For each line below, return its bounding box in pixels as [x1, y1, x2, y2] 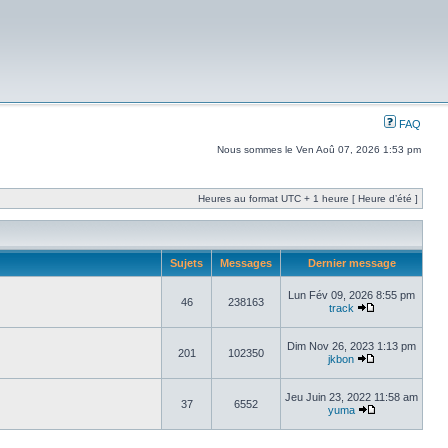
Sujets [167, 257, 206, 269]
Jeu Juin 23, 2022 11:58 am [285, 391, 418, 403]
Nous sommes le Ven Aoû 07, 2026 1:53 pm [217, 144, 421, 155]
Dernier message [304, 257, 399, 269]
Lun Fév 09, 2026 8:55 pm [288, 289, 415, 301]
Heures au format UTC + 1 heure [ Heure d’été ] [198, 193, 418, 204]
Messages [217, 257, 275, 269]
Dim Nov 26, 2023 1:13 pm [287, 340, 416, 352]
